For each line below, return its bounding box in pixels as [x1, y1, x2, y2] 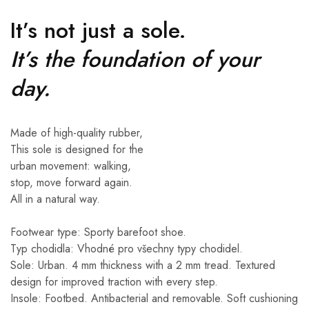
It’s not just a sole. [10, 14, 186, 46]
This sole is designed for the [10, 141, 143, 157]
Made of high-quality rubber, [10, 124, 143, 141]
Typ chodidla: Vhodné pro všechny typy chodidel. [10, 240, 243, 257]
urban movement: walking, [10, 157, 131, 174]
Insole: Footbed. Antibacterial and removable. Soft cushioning [10, 290, 298, 306]
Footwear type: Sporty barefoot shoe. [10, 223, 186, 240]
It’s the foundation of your [10, 43, 260, 75]
